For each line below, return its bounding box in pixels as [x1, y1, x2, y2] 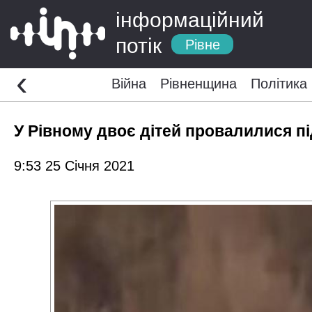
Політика [250, 76, 307, 91]
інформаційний [116, 8, 264, 31]
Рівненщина [159, 76, 237, 91]
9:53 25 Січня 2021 [14, 157, 134, 173]
